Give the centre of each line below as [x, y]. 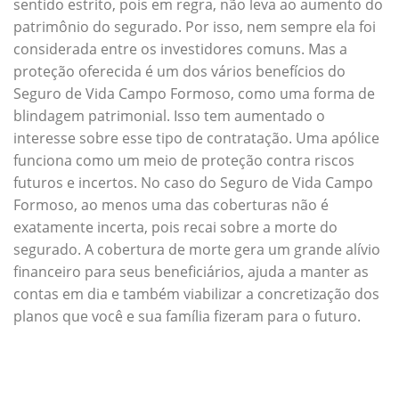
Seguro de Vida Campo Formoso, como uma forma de [194, 93]
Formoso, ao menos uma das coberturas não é [171, 204]
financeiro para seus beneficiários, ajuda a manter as [191, 271]
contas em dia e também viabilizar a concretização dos [196, 293]
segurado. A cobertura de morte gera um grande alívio [197, 249]
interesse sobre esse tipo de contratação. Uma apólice [196, 138]
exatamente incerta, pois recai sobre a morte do [175, 227]
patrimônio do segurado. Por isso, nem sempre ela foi [195, 26]
